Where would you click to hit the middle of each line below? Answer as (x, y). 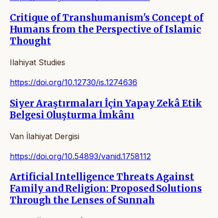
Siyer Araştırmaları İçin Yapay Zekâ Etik (106, 103)
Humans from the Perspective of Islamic (105, 30)
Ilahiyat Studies (37, 63)
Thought (30, 41)
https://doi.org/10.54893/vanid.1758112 (80, 156)
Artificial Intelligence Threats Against (102, 177)
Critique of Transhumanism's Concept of (107, 18)
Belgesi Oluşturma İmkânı (72, 115)
